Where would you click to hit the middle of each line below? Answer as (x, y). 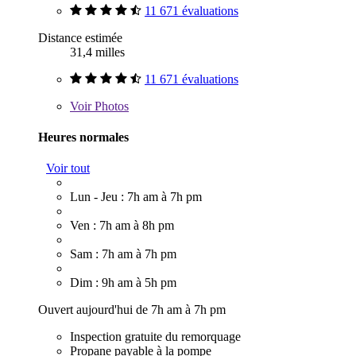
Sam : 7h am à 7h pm (123, 254)
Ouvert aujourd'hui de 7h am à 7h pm (132, 310)
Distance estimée (80, 37)
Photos (110, 106)
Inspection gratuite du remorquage (155, 337)
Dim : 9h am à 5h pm (123, 283)
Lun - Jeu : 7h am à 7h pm (136, 197)
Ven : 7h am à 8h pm (122, 226)
